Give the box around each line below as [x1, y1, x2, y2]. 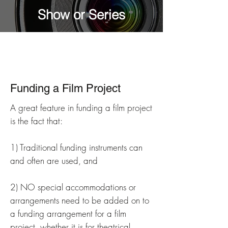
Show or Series [38, 7, 125, 23]
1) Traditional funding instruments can [10, 141, 142, 153]
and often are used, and [10, 155, 98, 166]
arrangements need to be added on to [10, 194, 149, 206]
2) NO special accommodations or [10, 181, 136, 193]
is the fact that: [10, 115, 68, 127]
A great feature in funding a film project [10, 102, 152, 113]
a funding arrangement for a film [10, 208, 126, 219]
